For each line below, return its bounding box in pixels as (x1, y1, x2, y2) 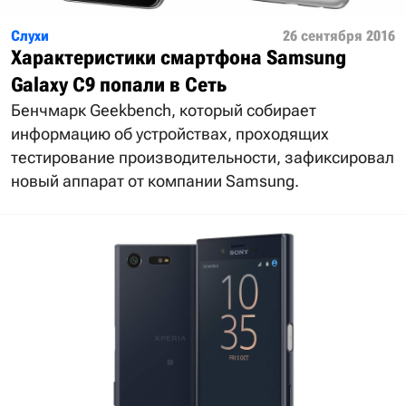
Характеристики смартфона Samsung (11, 46, 346, 70)
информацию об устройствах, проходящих (11, 124, 329, 144)
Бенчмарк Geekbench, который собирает (11, 101, 316, 121)
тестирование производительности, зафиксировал (11, 148, 394, 168)
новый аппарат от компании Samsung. (11, 171, 299, 191)
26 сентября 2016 (283, 27, 395, 45)
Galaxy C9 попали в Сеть (11, 73, 227, 97)
